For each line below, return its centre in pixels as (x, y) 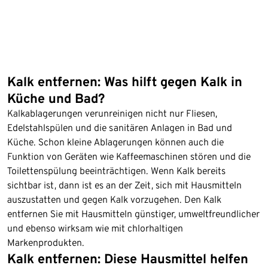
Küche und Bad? (56, 98)
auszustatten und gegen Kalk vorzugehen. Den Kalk (114, 199)
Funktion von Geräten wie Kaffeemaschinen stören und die (129, 156)
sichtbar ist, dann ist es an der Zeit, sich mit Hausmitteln (124, 185)
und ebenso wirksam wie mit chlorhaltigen (95, 228)
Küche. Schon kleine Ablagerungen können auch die (115, 142)
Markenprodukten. (46, 242)
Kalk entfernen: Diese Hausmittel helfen (128, 258)
